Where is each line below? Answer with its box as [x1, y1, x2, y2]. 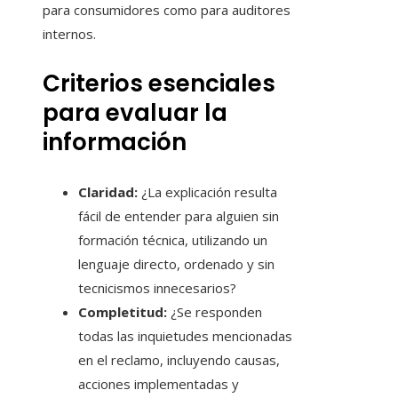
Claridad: [78, 183, 138, 202]
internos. [43, 25, 96, 44]
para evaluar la [43, 97, 227, 130]
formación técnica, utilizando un [78, 231, 267, 250]
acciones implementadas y [78, 375, 239, 394]
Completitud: [78, 303, 167, 322]
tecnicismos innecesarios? [78, 279, 236, 298]
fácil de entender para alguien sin [78, 207, 279, 226]
